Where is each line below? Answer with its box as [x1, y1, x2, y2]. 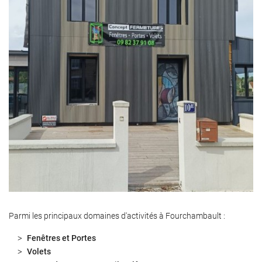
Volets [27, 247, 51, 256]
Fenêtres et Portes [27, 233, 96, 243]
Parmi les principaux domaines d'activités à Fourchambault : [9, 211, 225, 220]
